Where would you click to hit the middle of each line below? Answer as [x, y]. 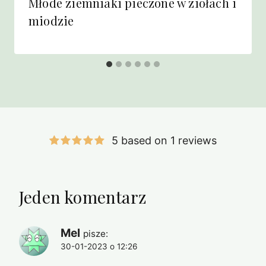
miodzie [51, 21]
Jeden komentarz [83, 197]
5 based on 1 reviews [164, 141]
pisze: [96, 233]
